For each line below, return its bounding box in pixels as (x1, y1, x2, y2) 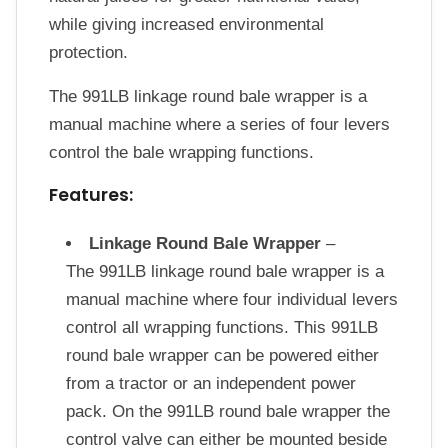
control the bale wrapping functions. (49, 143, 314, 163)
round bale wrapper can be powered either (65, 346, 379, 366)
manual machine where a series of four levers (49, 115, 390, 135)
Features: (49, 183, 133, 208)
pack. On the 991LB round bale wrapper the (65, 402, 390, 422)
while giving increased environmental (49, 14, 324, 34)
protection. (49, 42, 128, 62)
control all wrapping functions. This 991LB (65, 318, 378, 338)
